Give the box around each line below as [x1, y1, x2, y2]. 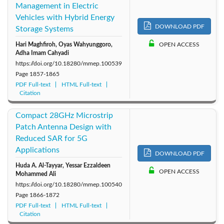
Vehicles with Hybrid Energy [15, 13, 114, 21]
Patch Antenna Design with [15, 122, 111, 131]
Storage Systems [15, 24, 73, 33]
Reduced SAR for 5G [15, 134, 87, 142]
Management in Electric [15, 1, 98, 10]
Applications [15, 145, 59, 154]
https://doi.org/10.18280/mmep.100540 [15, 181, 122, 187]
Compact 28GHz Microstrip [15, 111, 113, 119]
